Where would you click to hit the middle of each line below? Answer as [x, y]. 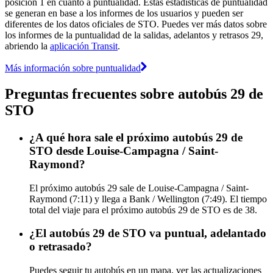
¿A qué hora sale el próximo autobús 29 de [136, 137]
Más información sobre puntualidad [73, 68]
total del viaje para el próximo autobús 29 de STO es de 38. [143, 210]
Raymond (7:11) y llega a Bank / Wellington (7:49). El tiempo [148, 199]
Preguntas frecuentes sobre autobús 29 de [134, 94]
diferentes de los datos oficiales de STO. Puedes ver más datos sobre [136, 24]
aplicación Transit [84, 46]
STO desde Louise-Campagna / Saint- [124, 151]
